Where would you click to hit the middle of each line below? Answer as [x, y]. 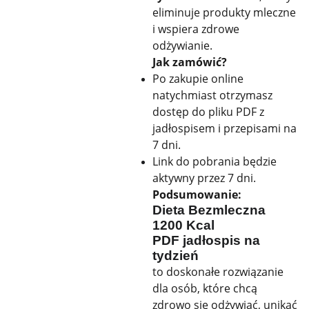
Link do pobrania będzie [215, 161]
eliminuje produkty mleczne [224, 12]
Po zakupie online [198, 79]
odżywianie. [182, 46]
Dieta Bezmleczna [209, 210]
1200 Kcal [183, 225]
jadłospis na [220, 240]
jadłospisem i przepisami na [225, 128]
